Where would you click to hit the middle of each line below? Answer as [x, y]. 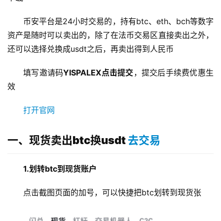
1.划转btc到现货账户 [60, 169]
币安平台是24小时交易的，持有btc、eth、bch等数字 [118, 21]
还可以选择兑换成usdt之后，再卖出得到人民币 [91, 49]
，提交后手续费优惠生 [174, 73]
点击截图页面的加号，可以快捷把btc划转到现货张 [112, 192]
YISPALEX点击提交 [98, 73]
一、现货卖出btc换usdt [68, 140]
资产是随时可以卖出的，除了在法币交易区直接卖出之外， [110, 35]
